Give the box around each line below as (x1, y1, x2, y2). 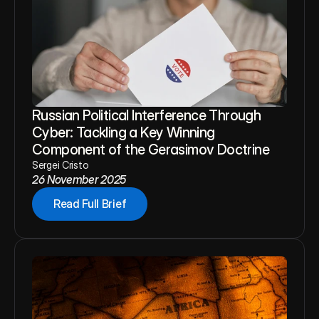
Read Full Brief (53, 197, 127, 211)
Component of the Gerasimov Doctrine (32, 141, 269, 158)
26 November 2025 (32, 172, 126, 187)
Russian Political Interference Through (32, 107, 261, 124)
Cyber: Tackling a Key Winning (32, 124, 215, 141)
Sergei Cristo (32, 159, 88, 171)
